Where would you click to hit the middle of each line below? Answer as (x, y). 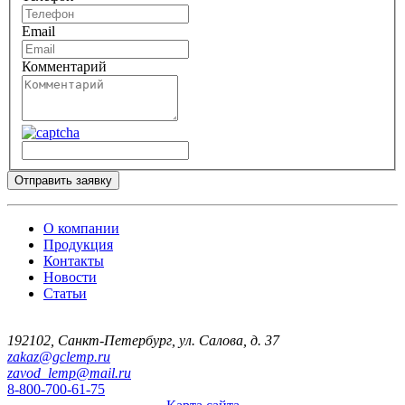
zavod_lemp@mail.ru (69, 372)
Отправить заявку (63, 180)
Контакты (74, 260)
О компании (81, 228)
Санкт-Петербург (115, 340)
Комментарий (64, 66)
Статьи (65, 293)
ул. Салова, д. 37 (229, 340)
